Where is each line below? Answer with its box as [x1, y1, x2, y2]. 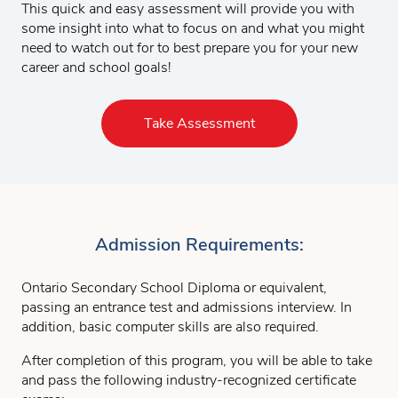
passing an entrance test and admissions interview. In [21, 297, 352, 317]
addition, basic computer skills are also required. [21, 316, 319, 337]
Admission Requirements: [94, 232, 304, 257]
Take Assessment [143, 113, 255, 133]
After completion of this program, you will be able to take [21, 350, 372, 370]
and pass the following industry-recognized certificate [21, 370, 356, 390]
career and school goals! [21, 57, 171, 77]
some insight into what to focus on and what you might [21, 18, 364, 38]
